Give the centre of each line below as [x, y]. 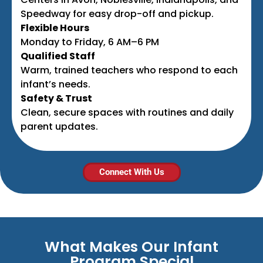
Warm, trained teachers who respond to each [129, 70]
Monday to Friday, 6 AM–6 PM [90, 42]
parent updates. [59, 126]
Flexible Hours [55, 28]
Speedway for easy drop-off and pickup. [117, 14]
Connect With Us [131, 172]
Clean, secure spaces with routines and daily [127, 112]
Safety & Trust [56, 98]
